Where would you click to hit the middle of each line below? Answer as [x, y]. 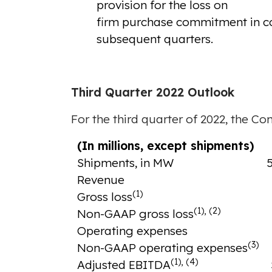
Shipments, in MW [125, 163]
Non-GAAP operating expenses [162, 248]
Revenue [100, 180]
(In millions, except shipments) [165, 146]
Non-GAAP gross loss [135, 214]
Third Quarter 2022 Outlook [153, 93]
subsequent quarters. [155, 39]
